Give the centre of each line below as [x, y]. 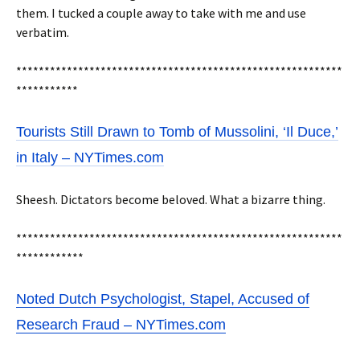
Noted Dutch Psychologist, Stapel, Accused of [163, 299]
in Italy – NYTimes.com [90, 157]
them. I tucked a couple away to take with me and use [161, 13]
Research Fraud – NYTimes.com [121, 325]
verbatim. [43, 32]
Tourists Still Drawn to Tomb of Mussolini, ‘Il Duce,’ [177, 132]
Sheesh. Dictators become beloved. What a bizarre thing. [171, 199]
